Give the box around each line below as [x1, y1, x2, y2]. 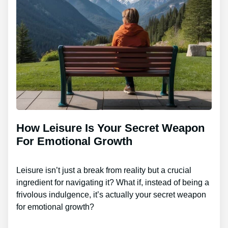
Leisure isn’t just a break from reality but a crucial [16, 165, 191, 175]
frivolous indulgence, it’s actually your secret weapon [16, 190, 206, 199]
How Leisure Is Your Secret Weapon [16, 121, 205, 134]
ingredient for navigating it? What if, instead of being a [16, 178, 209, 187]
